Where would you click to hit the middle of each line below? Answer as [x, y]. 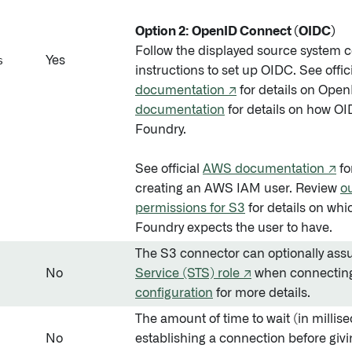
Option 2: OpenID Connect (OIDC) [235, 31]
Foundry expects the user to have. [234, 228]
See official [169, 169]
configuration [174, 293]
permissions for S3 [190, 208]
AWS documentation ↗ [269, 169]
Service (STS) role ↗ [193, 273]
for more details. [262, 293]
